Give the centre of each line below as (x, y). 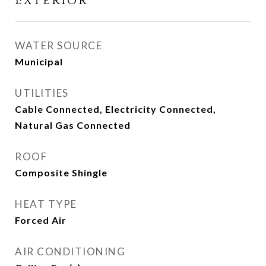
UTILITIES (42, 93)
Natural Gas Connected (73, 125)
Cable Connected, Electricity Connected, (115, 109)
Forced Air (41, 220)
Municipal (39, 62)
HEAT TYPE (46, 204)
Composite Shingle (61, 173)
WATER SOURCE (58, 46)
